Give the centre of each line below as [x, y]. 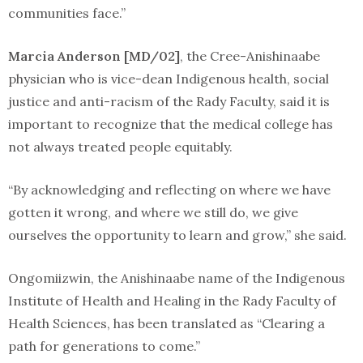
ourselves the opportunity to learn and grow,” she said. [177, 235]
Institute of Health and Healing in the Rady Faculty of [172, 301]
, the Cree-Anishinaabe [250, 56]
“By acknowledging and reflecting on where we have [169, 190]
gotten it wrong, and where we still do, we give [153, 212]
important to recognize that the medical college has [171, 124]
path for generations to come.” [104, 346]
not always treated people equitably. [120, 147]
